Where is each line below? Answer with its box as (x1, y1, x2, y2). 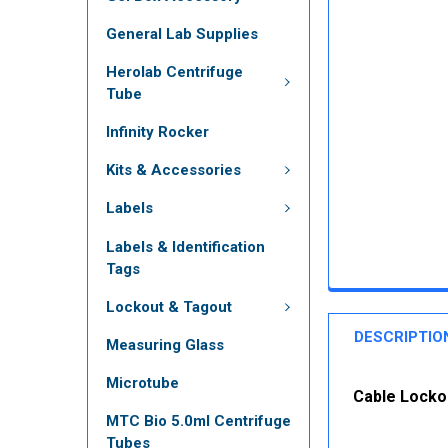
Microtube (106, 374, 179, 392)
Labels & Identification (106, 237, 265, 256)
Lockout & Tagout (106, 297, 232, 316)
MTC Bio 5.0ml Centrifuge (106, 412, 291, 430)
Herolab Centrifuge (106, 62, 243, 81)
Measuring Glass (106, 336, 224, 354)
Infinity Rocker (106, 122, 209, 141)
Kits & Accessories (106, 160, 241, 179)
